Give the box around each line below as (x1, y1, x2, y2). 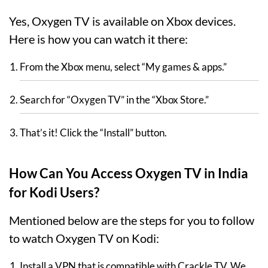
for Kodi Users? (9, 184, 99, 200)
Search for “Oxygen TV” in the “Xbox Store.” (20, 93, 209, 106)
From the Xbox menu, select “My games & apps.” (20, 60, 227, 73)
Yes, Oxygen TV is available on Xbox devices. (9, 13, 236, 28)
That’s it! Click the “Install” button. (20, 126, 167, 139)
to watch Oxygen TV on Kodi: (9, 230, 159, 245)
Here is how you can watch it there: (9, 31, 188, 46)
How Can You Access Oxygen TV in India (9, 165, 248, 181)
